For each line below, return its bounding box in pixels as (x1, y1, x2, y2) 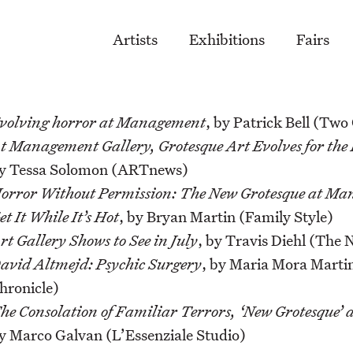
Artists (113, 29, 158, 50)
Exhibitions (189, 29, 265, 50)
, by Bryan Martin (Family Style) (119, 206, 334, 227)
